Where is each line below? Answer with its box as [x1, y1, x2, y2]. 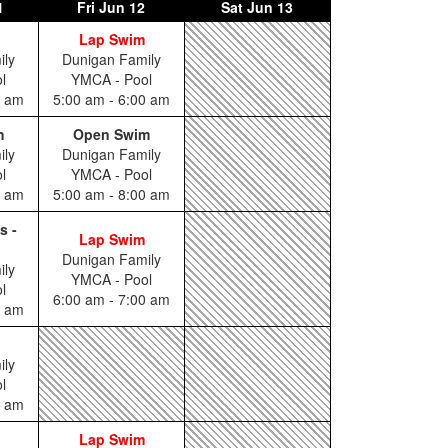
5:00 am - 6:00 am [53, 89, 170, 109]
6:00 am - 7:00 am [53, 289, 170, 309]
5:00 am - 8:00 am [53, 184, 170, 204]
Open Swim [73, 124, 150, 144]
